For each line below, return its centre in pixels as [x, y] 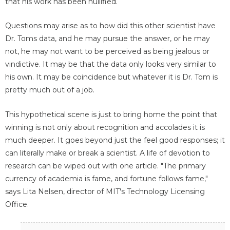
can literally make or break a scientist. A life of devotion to [108, 153]
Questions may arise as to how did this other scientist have [110, 26]
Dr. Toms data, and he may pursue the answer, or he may [108, 39]
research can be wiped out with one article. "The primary [106, 166]
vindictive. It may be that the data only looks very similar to [111, 64]
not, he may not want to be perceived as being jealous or [107, 52]
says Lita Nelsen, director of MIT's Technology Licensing [105, 191]
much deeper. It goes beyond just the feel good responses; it [115, 140]
